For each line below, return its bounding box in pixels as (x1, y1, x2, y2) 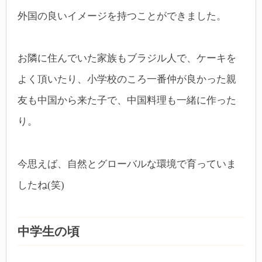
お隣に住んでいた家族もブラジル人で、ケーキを (18, 53, 236, 64)
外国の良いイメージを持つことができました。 (18, 10, 226, 22)
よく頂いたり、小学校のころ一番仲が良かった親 (18, 74, 236, 85)
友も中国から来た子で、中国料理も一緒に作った (18, 95, 236, 106)
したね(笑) (18, 179, 64, 191)
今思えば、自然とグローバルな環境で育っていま (18, 158, 236, 170)
